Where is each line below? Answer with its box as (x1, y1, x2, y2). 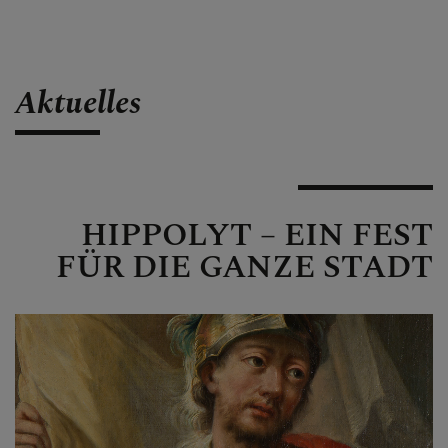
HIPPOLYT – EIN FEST (81, 210, 433, 260)
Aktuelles (15, 78, 141, 128)
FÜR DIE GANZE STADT (56, 242, 433, 292)
